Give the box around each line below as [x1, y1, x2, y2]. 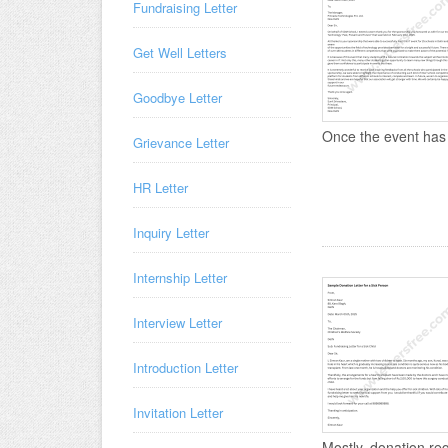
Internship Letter [133, 268, 227, 287]
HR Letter [133, 178, 188, 197]
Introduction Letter [133, 358, 238, 377]
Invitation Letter [133, 403, 223, 422]
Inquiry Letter [133, 223, 209, 242]
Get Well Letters [133, 43, 227, 62]
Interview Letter [133, 313, 222, 332]
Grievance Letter [133, 133, 229, 152]
